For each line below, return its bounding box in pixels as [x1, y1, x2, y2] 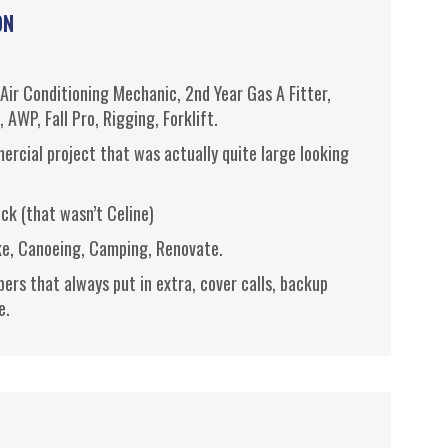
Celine [106, 200, 149, 227]
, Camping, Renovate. [80, 235, 223, 262]
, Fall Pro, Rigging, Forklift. [36, 105, 218, 132]
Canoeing [17, 235, 81, 262]
